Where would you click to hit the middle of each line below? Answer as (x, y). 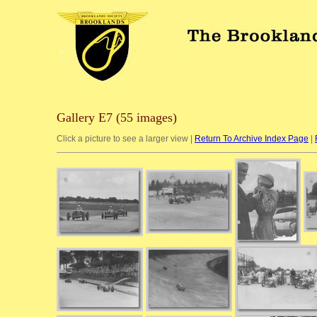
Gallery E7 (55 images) (117, 117)
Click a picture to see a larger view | (126, 139)
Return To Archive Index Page (252, 139)
